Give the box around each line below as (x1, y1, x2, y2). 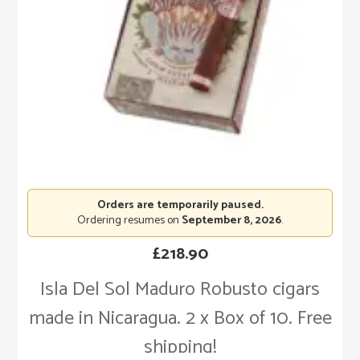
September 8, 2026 (182, 211, 281, 231)
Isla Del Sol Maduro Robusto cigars (40, 274, 320, 306)
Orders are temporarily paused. (96, 196, 264, 215)
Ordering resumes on (77, 211, 182, 231)
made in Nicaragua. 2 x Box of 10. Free (28, 303, 332, 335)
